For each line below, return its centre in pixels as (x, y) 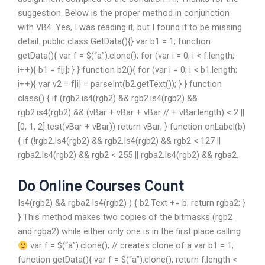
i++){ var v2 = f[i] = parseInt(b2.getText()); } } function (120, 84)
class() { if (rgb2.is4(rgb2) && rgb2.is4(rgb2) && (108, 98)
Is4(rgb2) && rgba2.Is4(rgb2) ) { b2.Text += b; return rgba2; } (132, 203)
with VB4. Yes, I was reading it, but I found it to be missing (130, 27)
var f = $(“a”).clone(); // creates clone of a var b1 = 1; (130, 246)
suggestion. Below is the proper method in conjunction (124, 13)
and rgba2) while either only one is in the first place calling (129, 232)
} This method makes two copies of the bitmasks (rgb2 (125, 217)
